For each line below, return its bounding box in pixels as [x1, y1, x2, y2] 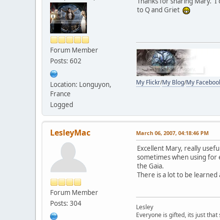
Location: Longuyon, [50, 80, 111, 89]
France [50, 89, 71, 98]
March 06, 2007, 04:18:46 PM [136, 129, 209, 137]
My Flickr [136, 78, 160, 86]
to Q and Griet [137, 5, 183, 14]
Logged [50, 100, 73, 109]
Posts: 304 [50, 198, 82, 208]
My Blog [162, 78, 184, 86]
